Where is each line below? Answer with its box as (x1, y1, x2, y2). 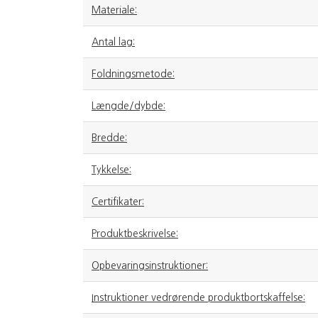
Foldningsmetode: (92, 68, 175, 79)
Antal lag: (92, 36, 135, 47)
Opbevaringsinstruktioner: (92, 260, 208, 270)
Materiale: (92, 4, 137, 15)
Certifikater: (92, 196, 144, 207)
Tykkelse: (92, 164, 131, 175)
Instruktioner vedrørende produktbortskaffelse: (92, 292, 305, 302)
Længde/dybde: (92, 100, 165, 111)
